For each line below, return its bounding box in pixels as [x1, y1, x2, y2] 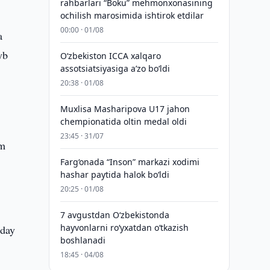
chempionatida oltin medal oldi [60, 116, 187, 127]
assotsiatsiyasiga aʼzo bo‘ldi [60, 63, 170, 74]
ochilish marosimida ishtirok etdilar [60, 10, 204, 21]
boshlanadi [60, 234, 105, 246]
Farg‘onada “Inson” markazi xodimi [60, 156, 199, 168]
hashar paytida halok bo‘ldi [60, 169, 169, 180]
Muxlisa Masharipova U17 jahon [60, 103, 190, 115]
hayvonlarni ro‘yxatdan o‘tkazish [60, 222, 189, 233]
